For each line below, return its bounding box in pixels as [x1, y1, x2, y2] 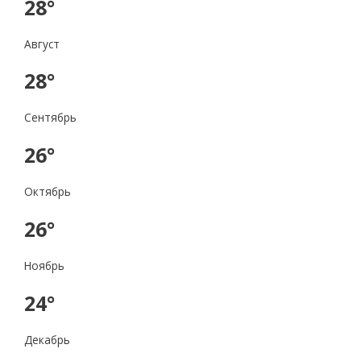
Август [24, 35, 60, 52]
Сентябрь [24, 110, 77, 126]
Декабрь [24, 332, 70, 348]
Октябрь [24, 184, 71, 200]
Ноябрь [24, 258, 64, 274]
